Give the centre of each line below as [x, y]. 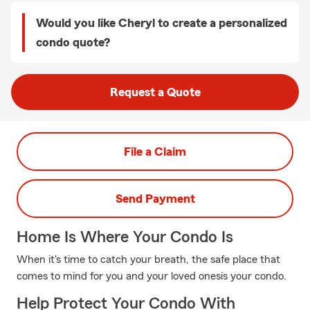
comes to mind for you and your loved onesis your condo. [152, 276]
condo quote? [73, 42]
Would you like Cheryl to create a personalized [162, 23]
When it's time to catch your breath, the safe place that [148, 259]
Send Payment [155, 199]
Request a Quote [155, 92]
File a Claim [155, 152]
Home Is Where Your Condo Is [125, 237]
